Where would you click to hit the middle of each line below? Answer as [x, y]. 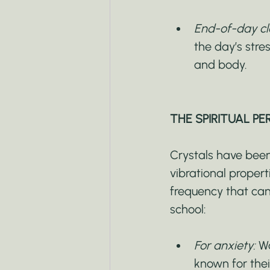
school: [188, 209]
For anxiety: [225, 245]
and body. [221, 64]
